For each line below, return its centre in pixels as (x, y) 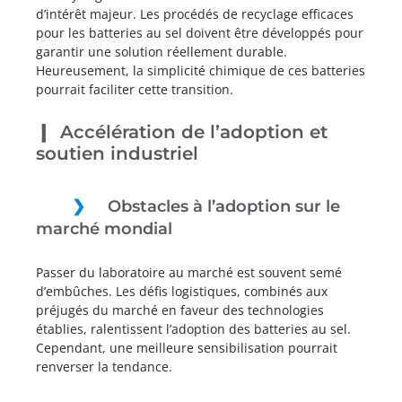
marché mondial (104, 229)
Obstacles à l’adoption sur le (224, 206)
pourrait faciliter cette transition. (135, 89)
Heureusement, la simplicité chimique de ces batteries (201, 70)
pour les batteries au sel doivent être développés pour (200, 33)
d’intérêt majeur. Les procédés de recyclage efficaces (195, 14)
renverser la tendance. (104, 367)
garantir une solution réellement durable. (162, 52)
